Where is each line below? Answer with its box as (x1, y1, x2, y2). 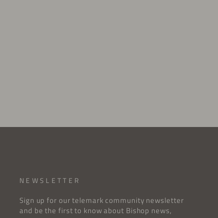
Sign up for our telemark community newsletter (19, 195, 184, 206)
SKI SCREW (66, 64, 118, 76)
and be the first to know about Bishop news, (19, 205, 172, 217)
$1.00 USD (74, 75, 110, 87)
